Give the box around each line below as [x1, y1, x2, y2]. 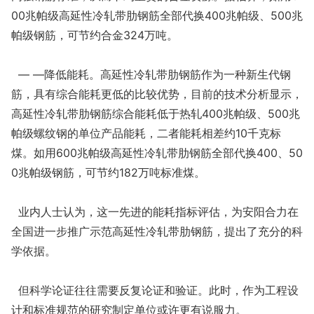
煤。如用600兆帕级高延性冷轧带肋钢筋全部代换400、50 [11, 146, 303, 160]
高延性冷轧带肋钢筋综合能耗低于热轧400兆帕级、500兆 [11, 107, 300, 121]
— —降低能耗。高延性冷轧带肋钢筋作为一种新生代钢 [11, 67, 291, 81]
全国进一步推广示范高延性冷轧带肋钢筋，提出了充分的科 [11, 224, 303, 238]
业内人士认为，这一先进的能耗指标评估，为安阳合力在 [11, 205, 299, 219]
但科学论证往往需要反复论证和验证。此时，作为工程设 [11, 283, 299, 297]
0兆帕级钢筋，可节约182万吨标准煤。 [11, 165, 205, 179]
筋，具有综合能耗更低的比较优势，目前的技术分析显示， [11, 87, 303, 101]
